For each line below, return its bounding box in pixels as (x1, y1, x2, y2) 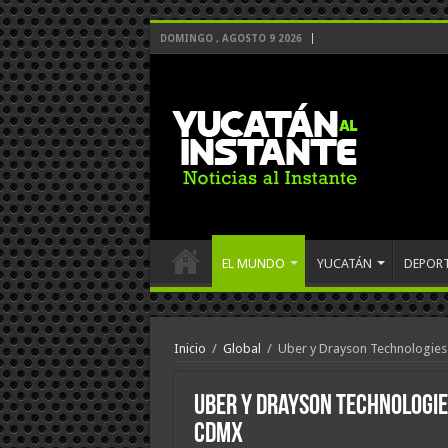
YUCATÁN (316, 256, 372, 271)
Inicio (173, 341, 206, 356)
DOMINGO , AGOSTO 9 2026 (159, 33, 302, 44)
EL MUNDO (221, 256, 285, 271)
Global (222, 341, 261, 356)
